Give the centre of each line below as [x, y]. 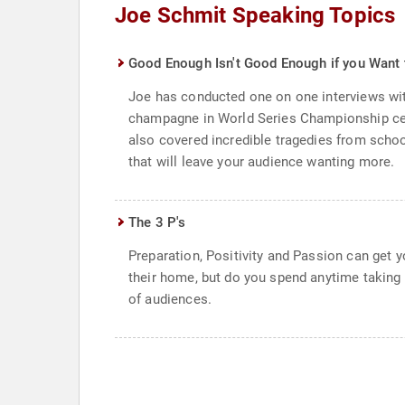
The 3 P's [157, 222]
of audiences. [170, 299]
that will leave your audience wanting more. [262, 162]
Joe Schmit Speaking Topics [255, 15]
